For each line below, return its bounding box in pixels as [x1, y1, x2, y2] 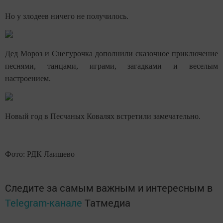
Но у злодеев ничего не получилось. [5, 11, 128, 20]
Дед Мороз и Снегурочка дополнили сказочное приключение [5, 49, 218, 58]
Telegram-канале [5, 196, 82, 209]
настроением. [5, 74, 51, 83]
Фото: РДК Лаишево [5, 149, 75, 158]
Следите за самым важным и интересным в [5, 181, 213, 194]
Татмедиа [85, 196, 130, 209]
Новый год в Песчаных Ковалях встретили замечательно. [5, 111, 201, 120]
